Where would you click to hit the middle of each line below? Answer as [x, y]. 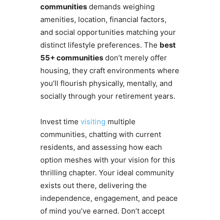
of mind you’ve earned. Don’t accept [102, 211]
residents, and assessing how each [101, 147]
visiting [93, 122]
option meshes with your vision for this [108, 160]
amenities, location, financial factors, [103, 20]
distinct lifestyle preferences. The [100, 45]
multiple [120, 122]
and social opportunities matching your [108, 32]
